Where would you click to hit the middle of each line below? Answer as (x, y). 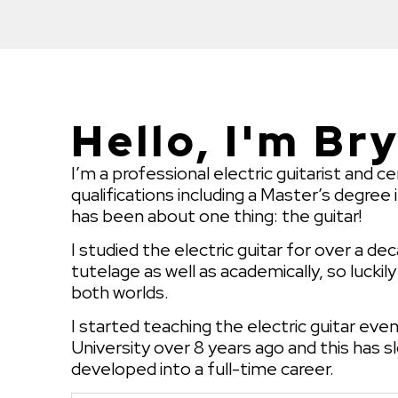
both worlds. (120, 293)
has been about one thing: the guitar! (216, 215)
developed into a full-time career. (203, 369)
